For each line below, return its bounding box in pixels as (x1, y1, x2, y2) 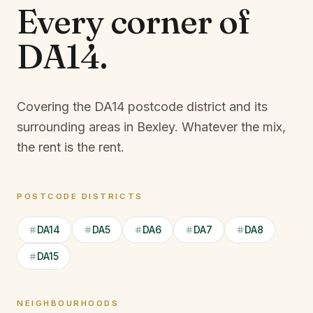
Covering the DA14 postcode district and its (17, 99, 268, 114)
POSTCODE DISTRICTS (17, 191, 143, 201)
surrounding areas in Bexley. (17, 119, 178, 134)
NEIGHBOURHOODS (17, 298, 119, 308)
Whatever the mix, (182, 119, 286, 134)
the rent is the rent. (17, 140, 124, 154)
